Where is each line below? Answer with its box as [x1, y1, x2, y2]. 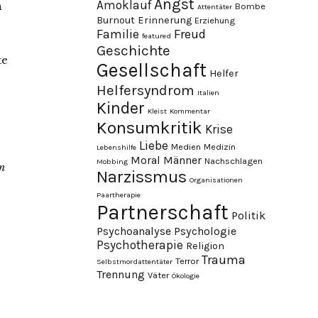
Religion [186, 240, 224, 252]
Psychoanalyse [97, 224, 171, 238]
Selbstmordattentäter [97, 257, 172, 266]
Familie [97, 26, 139, 42]
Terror [175, 256, 199, 266]
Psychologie [174, 224, 236, 238]
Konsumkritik [97, 118, 202, 138]
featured [142, 31, 171, 40]
